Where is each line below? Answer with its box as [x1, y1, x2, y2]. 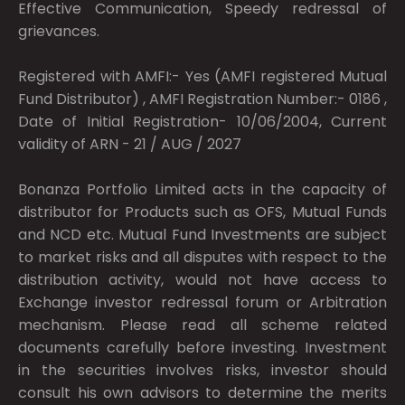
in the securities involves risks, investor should [18, 359, 387, 381]
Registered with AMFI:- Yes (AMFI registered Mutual [18, 65, 387, 87]
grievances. [18, 20, 99, 42]
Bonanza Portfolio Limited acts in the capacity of [18, 178, 387, 200]
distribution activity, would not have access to [18, 268, 387, 290]
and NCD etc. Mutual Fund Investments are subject [18, 223, 387, 245]
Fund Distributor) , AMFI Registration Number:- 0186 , [18, 88, 387, 109]
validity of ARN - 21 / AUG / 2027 [18, 133, 241, 155]
